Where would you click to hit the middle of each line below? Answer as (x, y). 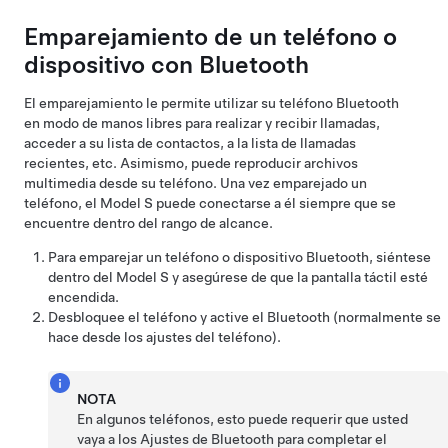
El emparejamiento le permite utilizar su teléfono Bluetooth (211, 102)
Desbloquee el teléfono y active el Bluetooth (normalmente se (244, 316)
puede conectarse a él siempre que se (274, 202)
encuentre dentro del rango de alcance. (148, 222)
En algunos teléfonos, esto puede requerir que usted (243, 418)
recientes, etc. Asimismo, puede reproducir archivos (191, 162)
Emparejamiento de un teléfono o (210, 36)
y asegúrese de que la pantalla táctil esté (298, 276)
